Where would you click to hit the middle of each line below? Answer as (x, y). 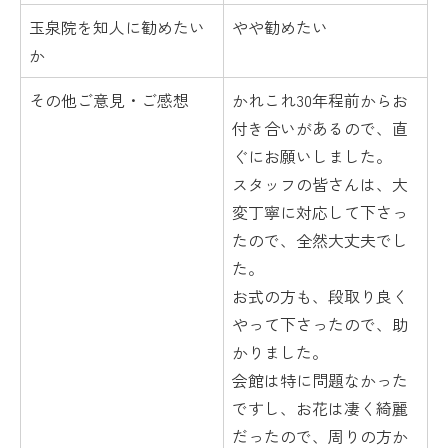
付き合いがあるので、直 (320, 128)
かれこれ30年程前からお (320, 100)
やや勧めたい (280, 27)
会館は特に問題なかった (320, 380)
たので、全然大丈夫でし (320, 240)
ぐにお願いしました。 (312, 156)
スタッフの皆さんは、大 (320, 184)
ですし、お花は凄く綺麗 (320, 408)
